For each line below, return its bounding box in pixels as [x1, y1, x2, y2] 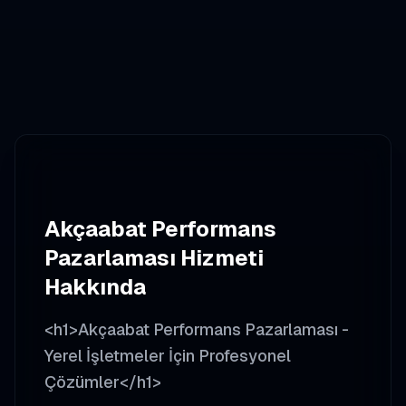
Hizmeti [176, 244, 264, 272]
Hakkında [44, 273, 146, 301]
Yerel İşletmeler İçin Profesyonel [44, 345, 291, 366]
